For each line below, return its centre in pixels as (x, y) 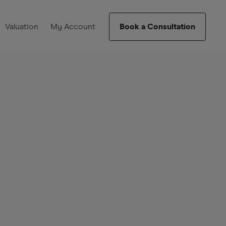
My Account (73, 27)
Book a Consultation (157, 27)
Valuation (22, 27)
